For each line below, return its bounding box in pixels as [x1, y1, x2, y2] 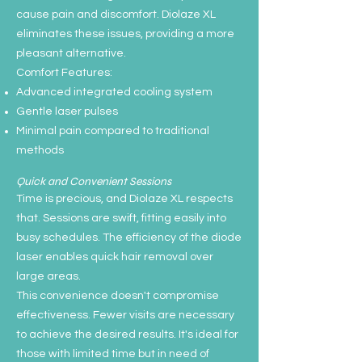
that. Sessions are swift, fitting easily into [16, 213, 226, 224]
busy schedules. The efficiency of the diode [16, 232, 242, 243]
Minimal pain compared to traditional [16, 125, 209, 137]
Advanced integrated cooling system [16, 86, 213, 98]
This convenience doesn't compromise [16, 290, 219, 301]
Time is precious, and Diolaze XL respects [16, 193, 233, 204]
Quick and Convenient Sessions [16, 175, 171, 188]
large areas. [16, 271, 81, 282]
